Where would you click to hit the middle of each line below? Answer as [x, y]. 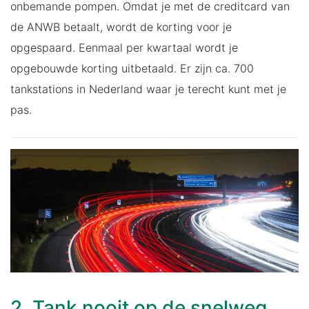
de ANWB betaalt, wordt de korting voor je [121, 27]
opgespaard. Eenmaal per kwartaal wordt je [124, 47]
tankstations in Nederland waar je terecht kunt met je [148, 89]
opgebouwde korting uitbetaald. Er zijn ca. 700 [132, 68]
